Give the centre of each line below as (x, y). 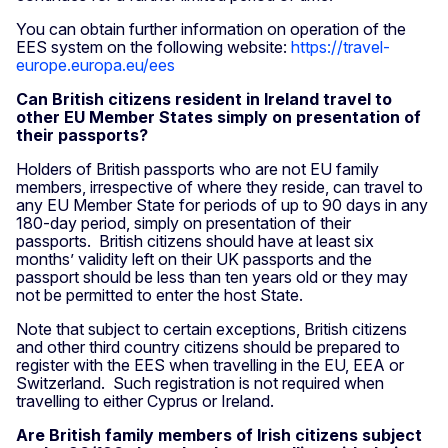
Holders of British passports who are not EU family (197, 169)
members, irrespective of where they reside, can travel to (219, 187)
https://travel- (340, 47)
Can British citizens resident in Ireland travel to (204, 99)
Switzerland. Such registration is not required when (200, 383)
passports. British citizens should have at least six (195, 241)
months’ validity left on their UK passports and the (194, 259)
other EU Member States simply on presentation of (218, 117)
